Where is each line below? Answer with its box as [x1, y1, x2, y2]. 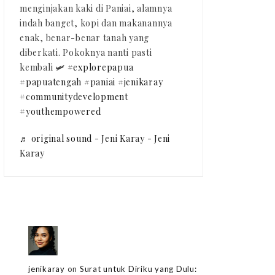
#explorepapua [67, 61, 134, 74]
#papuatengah [20, 76, 82, 88]
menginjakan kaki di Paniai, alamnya [20, 2, 172, 15]
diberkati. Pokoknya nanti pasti [20, 47, 152, 59]
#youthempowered [20, 106, 101, 118]
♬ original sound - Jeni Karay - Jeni [20, 133, 170, 145]
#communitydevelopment [20, 91, 128, 103]
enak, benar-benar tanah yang [20, 32, 149, 44]
